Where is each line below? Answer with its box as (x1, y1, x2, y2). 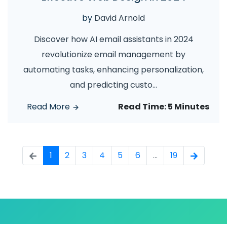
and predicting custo (70, 79, 153, 91)
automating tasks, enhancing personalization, (23, 64, 204, 75)
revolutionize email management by (42, 49, 185, 60)
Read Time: (118, 101, 168, 112)
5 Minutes (168, 101, 209, 112)
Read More (27, 101, 72, 112)
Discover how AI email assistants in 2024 (33, 33, 194, 45)
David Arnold (94, 12, 145, 24)
